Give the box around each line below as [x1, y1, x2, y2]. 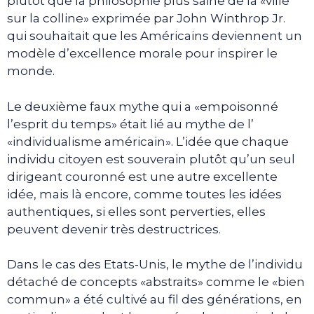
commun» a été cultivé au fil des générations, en [7, 292, 302, 306]
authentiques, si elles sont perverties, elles [7, 204, 266, 219]
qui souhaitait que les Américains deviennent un [7, 29, 302, 43]
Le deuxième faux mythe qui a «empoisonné [7, 99, 278, 114]
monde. [7, 64, 55, 78]
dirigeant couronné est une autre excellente [7, 169, 278, 184]
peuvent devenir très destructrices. [7, 221, 221, 236]
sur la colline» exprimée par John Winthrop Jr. [7, 11, 285, 25]
